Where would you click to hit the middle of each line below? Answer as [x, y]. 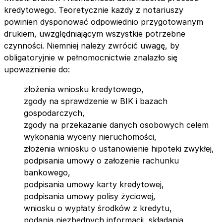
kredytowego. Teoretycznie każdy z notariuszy [94, 10]
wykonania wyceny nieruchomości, [90, 137]
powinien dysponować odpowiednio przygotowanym [104, 22]
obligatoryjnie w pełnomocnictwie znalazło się [91, 58]
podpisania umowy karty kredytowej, [94, 185]
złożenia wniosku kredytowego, [84, 89]
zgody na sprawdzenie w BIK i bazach [96, 101]
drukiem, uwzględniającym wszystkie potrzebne [95, 34]
